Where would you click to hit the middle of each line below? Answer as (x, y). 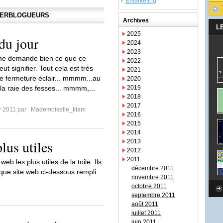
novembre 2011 (153, 177)
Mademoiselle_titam (57, 110)
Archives (136, 20)
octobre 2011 (149, 186)
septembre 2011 (153, 195)
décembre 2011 (153, 168)
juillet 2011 (146, 213)
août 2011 (145, 204)
